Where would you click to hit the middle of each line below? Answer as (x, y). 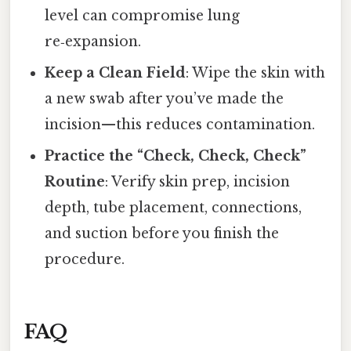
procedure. (85, 259)
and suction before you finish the (162, 233)
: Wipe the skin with (256, 72)
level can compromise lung (143, 15)
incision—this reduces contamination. (180, 124)
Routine (75, 181)
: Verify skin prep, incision (198, 181)
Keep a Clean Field (116, 72)
